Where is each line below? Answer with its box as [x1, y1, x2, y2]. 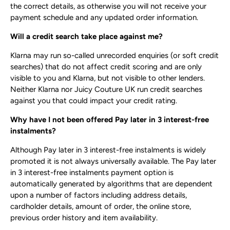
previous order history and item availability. [10, 213, 158, 223]
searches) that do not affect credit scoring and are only [10, 62, 202, 72]
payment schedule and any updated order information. [10, 13, 198, 23]
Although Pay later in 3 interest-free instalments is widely [10, 145, 206, 155]
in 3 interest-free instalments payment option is [10, 168, 174, 178]
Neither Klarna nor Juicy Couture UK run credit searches [10, 85, 202, 94]
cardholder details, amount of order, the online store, [10, 202, 191, 212]
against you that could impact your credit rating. [10, 96, 177, 106]
